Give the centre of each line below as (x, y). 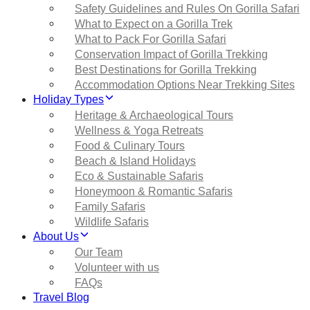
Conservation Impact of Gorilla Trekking (171, 54)
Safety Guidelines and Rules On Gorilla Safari (187, 8)
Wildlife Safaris (112, 221)
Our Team (99, 252)
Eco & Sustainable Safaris (139, 176)
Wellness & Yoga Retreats (139, 130)
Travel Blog (61, 298)
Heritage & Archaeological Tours (154, 115)
